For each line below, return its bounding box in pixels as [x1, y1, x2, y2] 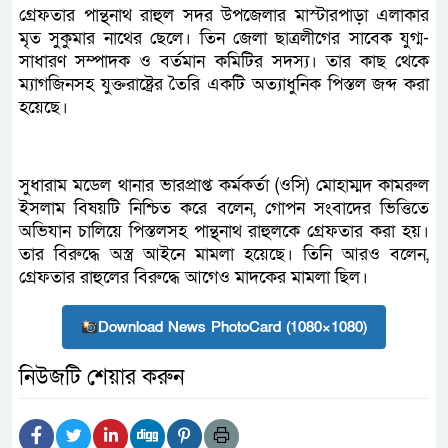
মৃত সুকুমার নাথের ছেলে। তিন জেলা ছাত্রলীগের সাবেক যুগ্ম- [19, 27, 429, 50]
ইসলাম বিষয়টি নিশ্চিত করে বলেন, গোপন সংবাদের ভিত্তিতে [19, 197, 429, 220]
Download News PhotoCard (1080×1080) [98, 317, 368, 337]
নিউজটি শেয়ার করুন [19, 363, 184, 392]
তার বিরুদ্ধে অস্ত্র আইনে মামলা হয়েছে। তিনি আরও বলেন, [19, 243, 429, 266]
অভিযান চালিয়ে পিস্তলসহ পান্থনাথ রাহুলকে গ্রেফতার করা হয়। [19, 220, 429, 243]
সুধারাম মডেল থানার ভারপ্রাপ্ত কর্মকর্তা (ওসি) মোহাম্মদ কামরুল [19, 174, 429, 197]
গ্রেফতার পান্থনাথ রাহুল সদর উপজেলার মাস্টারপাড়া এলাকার [19, 4, 429, 27]
